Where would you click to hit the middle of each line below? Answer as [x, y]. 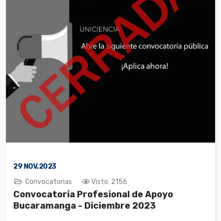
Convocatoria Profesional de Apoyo [93, 195]
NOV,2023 [39, 167]
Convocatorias [49, 182]
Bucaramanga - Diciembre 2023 [85, 206]
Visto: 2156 [109, 182]
